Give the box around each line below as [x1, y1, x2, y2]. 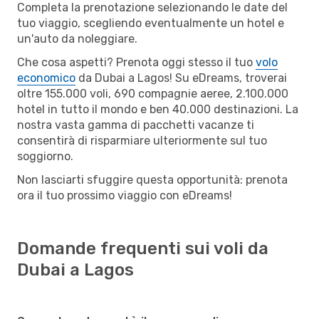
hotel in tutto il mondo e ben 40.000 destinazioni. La [17, 102, 298, 116]
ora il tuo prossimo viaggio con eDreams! [17, 188, 232, 202]
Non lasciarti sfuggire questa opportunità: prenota [17, 172, 288, 187]
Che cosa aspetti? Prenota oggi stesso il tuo [17, 55, 256, 69]
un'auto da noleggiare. [17, 31, 137, 46]
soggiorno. [17, 149, 73, 163]
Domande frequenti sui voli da [17, 238, 268, 258]
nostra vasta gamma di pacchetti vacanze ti [17, 117, 254, 132]
